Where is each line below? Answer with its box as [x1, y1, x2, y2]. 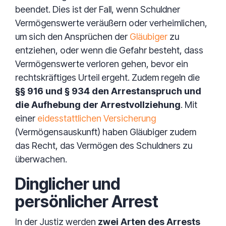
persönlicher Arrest [15, 192, 158, 211]
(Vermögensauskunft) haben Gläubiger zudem [15, 127, 196, 137]
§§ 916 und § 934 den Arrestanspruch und [15, 86, 201, 96]
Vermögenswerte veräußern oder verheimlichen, [15, 18, 207, 28]
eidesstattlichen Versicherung [37, 113, 156, 124]
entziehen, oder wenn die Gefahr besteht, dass [15, 45, 203, 55]
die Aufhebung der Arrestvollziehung [15, 99, 181, 110]
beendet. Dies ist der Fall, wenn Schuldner [15, 4, 180, 15]
